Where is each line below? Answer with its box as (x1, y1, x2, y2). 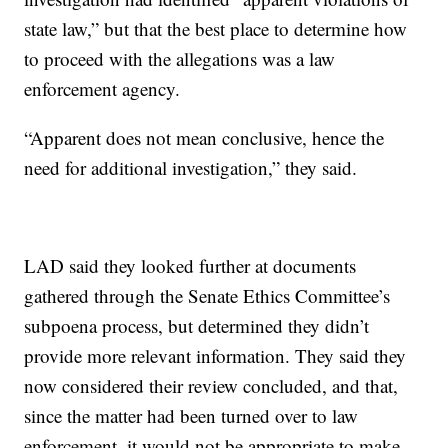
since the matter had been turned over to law (24, 403, 359, 429)
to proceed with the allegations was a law (24, 46, 336, 72)
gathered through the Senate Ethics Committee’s (24, 283, 391, 309)
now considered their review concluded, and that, (24, 373, 399, 399)
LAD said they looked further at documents (24, 253, 357, 279)
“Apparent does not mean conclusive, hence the (24, 125, 385, 151)
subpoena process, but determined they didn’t (24, 313, 370, 339)
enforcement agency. (24, 76, 181, 102)
